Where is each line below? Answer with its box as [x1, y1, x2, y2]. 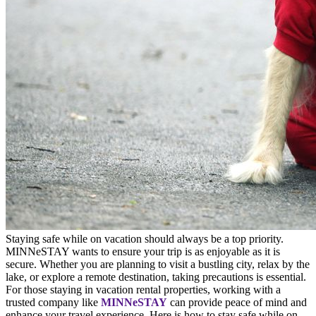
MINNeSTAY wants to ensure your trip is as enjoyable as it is [6, 245, 280, 257]
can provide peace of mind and [167, 296, 307, 308]
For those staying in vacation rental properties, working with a [6, 283, 281, 296]
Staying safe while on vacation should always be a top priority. [6, 232, 284, 245]
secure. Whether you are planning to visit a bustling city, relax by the [6, 257, 310, 270]
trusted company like [6, 296, 101, 308]
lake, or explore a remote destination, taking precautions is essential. [6, 270, 306, 283]
